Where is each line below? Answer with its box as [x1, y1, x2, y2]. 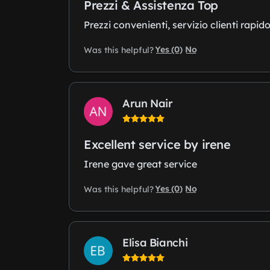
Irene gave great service [84, 158, 197, 171]
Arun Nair [122, 96, 173, 111]
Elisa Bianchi [122, 236, 188, 250]
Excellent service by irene [84, 137, 231, 152]
